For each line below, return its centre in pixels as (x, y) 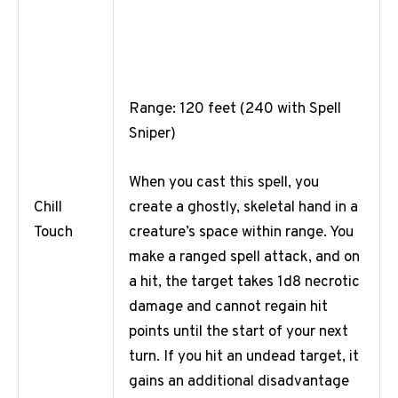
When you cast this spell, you (224, 183)
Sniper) (152, 134)
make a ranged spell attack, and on (244, 258)
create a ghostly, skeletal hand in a (243, 208)
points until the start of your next (239, 333)
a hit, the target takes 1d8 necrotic (244, 283)
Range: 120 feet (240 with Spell (235, 109)
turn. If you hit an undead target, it (244, 358)
